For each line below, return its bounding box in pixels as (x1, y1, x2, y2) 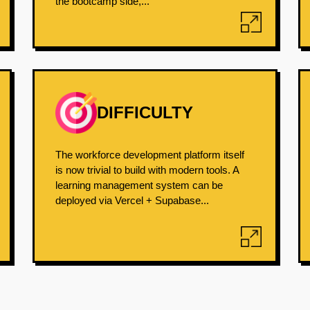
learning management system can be (55, 179, 224, 191)
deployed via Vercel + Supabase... (55, 194, 210, 206)
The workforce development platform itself (55, 149, 245, 161)
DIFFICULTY (97, 103, 194, 122)
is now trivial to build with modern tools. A (55, 164, 239, 176)
